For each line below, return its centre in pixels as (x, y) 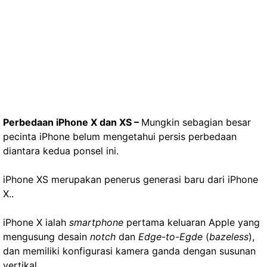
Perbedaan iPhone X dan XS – (72, 122)
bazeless (229, 237)
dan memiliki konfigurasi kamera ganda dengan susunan (129, 251)
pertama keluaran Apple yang (192, 222)
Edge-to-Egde (169, 237)
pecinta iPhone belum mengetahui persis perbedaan (120, 136)
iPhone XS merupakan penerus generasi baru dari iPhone (131, 179)
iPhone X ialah (36, 222)
